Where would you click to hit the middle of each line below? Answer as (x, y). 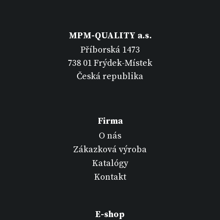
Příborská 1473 (110, 50)
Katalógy (110, 163)
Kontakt (110, 177)
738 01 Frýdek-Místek (110, 63)
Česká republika (110, 77)
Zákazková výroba (110, 149)
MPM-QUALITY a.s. (110, 35)
